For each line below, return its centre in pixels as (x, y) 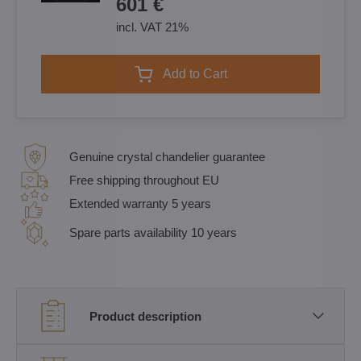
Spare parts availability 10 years (153, 232)
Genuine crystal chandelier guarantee (167, 157)
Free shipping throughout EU (144, 180)
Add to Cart (199, 74)
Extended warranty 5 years (140, 203)
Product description (145, 316)
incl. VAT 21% (152, 27)
